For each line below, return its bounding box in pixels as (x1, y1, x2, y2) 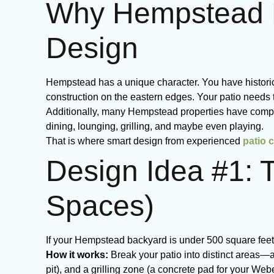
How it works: (46, 250, 108, 260)
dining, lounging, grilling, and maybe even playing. (46, 121, 264, 131)
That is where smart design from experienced (46, 136, 243, 146)
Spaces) (46, 190, 154, 222)
